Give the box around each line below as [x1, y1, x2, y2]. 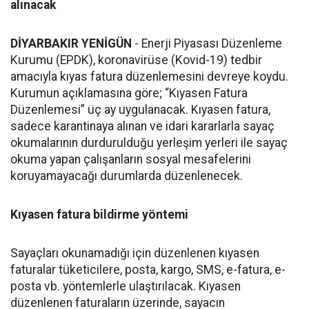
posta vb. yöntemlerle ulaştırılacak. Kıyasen [10, 279, 241, 293]
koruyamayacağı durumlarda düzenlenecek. [10, 169, 243, 183]
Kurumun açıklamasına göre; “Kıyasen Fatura [10, 86, 248, 100]
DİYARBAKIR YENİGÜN [10, 37, 132, 50]
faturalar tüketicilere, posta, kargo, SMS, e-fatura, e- [10, 263, 286, 277]
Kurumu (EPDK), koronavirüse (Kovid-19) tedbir [10, 53, 262, 67]
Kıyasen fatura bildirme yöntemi [10, 208, 188, 221]
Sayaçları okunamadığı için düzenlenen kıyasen [10, 246, 259, 260]
